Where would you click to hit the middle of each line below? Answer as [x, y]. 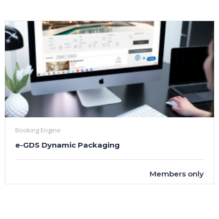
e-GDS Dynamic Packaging [67, 145]
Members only [177, 174]
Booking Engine [38, 130]
